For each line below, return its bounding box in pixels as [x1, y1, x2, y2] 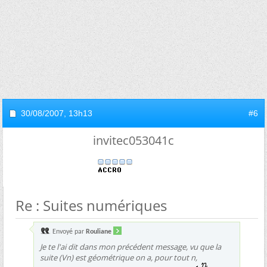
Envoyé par [51, 228, 86, 235]
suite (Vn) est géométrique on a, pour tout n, [40, 252, 197, 263]
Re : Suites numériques [15, 195, 167, 215]
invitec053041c [93, 132, 174, 148]
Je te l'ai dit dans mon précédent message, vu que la [40, 241, 221, 252]
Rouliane [86, 228, 111, 235]
